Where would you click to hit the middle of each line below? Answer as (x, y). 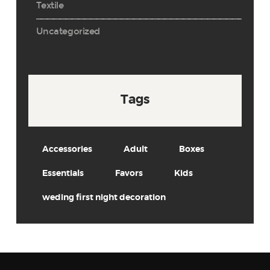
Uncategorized (68, 31)
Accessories (67, 150)
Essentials (63, 174)
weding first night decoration (104, 198)
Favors (129, 174)
